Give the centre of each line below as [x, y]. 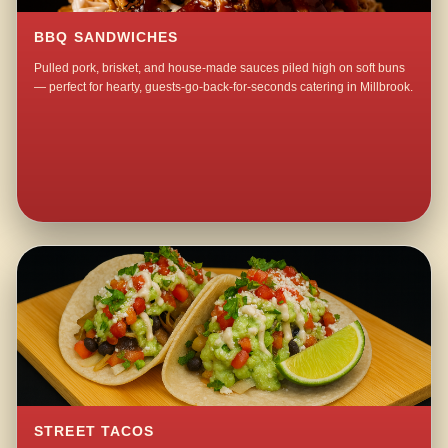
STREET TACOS [94, 432]
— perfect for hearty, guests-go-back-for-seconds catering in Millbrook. [224, 87]
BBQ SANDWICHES [106, 38]
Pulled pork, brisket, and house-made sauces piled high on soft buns [220, 68]
